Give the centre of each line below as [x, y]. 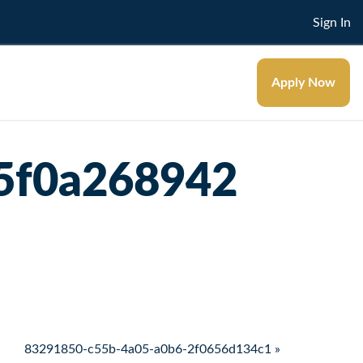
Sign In [332, 22]
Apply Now [303, 82]
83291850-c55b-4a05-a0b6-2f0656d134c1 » [152, 349]
